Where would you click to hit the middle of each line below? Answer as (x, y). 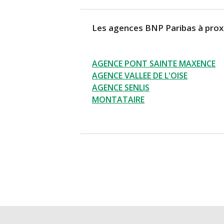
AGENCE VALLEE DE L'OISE (140, 76)
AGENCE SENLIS (121, 88)
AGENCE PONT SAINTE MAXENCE (154, 64)
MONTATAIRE (118, 100)
